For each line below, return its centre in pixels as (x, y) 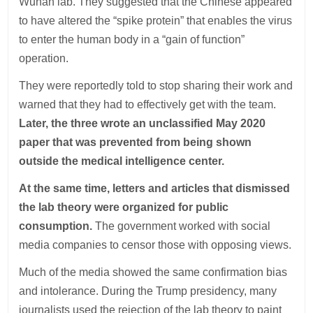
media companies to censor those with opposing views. (155, 245)
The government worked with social (183, 226)
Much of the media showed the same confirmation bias (153, 272)
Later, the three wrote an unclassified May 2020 (143, 124)
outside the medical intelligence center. (122, 161)
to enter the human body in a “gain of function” (132, 40)
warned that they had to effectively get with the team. (148, 105)
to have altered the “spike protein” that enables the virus (156, 21)
